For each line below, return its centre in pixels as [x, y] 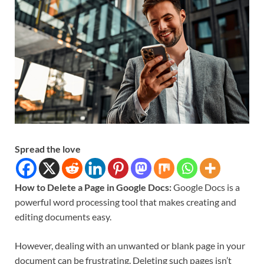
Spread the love [48, 148]
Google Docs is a [207, 187]
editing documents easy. [63, 216]
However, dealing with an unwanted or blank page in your [130, 245]
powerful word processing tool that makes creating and [126, 202]
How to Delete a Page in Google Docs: [94, 187]
